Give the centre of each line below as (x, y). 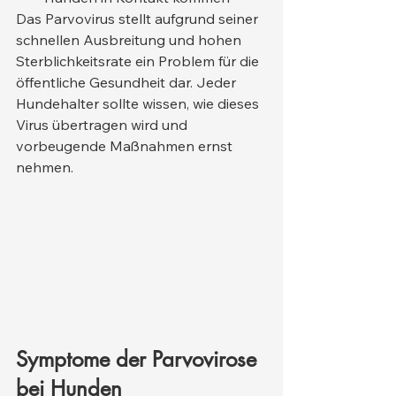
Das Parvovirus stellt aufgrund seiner (139, 19)
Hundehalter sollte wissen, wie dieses (139, 104)
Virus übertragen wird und (103, 125)
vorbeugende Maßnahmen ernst (126, 146)
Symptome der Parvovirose (139, 360)
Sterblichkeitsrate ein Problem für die (139, 61)
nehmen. (45, 168)
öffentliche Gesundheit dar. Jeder (128, 83)
